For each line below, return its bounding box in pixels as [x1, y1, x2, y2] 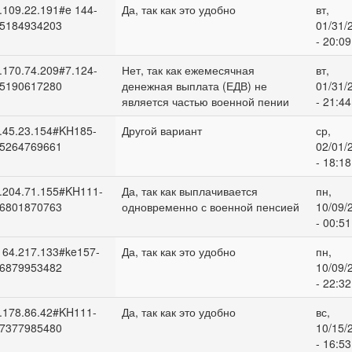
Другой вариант [121, 123, 202, 138]
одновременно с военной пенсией [121, 199, 299, 214]
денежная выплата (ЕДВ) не [121, 78, 267, 93]
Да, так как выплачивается [121, 183, 258, 199]
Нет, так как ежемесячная [121, 62, 255, 78]
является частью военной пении [121, 93, 289, 109]
